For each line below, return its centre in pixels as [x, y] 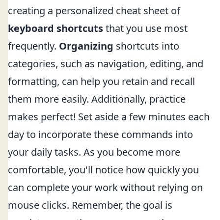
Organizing [86, 46]
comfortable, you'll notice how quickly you [103, 170]
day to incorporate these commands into [100, 134]
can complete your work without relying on [105, 187]
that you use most [145, 28]
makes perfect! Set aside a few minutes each [109, 117]
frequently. [33, 46]
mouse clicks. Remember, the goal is [90, 205]
